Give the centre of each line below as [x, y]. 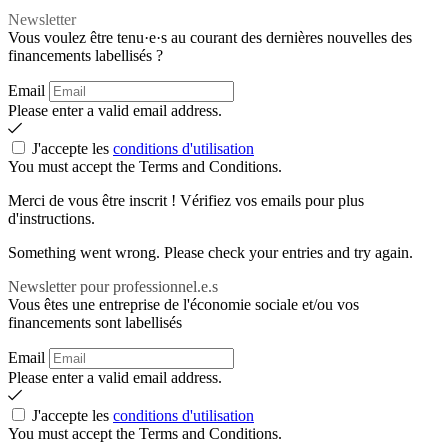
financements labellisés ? [85, 55]
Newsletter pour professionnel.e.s [113, 286]
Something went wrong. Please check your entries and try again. [210, 252]
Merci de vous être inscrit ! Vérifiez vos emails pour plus [186, 200]
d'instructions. [51, 218]
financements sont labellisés [95, 322]
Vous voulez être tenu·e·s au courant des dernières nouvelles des [210, 37]
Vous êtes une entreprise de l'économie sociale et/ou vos [183, 304]
